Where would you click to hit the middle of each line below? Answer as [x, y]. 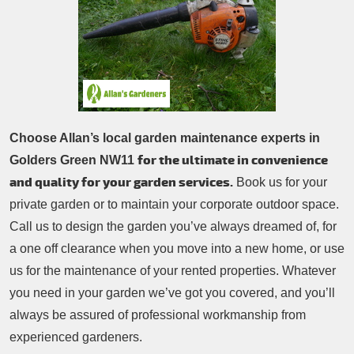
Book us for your [280, 183]
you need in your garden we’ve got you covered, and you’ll [172, 293]
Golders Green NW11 [72, 160]
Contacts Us [64, 40]
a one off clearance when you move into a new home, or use [177, 249]
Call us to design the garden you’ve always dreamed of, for [173, 227]
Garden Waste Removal [92, 117]
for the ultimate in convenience [233, 161]
